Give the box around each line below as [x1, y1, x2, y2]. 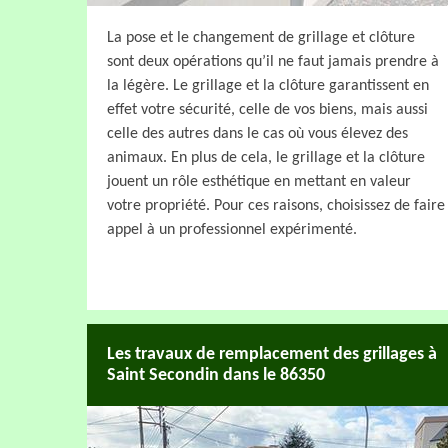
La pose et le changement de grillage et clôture [107, 29, 415, 46]
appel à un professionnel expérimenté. [107, 221, 357, 238]
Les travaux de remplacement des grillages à [107, 344, 437, 364]
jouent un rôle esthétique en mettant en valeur [107, 173, 411, 190]
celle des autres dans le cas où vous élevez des [107, 125, 408, 142]
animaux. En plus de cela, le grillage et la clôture [107, 149, 425, 166]
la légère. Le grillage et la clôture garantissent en [107, 77, 429, 94]
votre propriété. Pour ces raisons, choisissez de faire [107, 197, 445, 214]
